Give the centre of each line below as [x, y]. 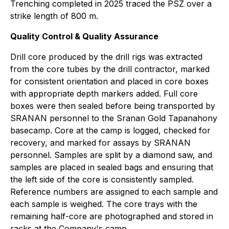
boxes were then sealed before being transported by [113, 106]
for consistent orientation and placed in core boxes [109, 81]
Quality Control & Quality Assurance [84, 36]
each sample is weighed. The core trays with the [104, 204]
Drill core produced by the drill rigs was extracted [106, 57]
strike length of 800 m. [54, 16]
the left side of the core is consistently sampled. [102, 179]
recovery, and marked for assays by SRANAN [100, 143]
